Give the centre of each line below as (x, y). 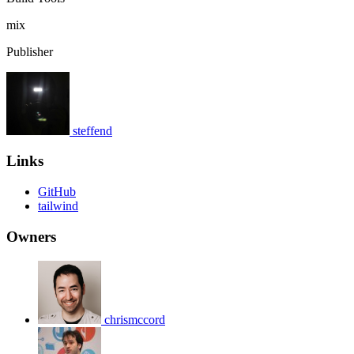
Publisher (30, 51)
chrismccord (135, 319)
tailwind (58, 206)
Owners (31, 236)
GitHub (57, 192)
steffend (92, 130)
